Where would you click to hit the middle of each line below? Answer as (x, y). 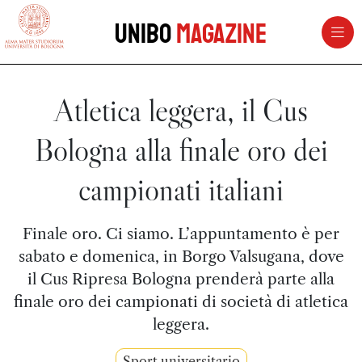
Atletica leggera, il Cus (181, 110)
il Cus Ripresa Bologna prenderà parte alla (181, 279)
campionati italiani (181, 189)
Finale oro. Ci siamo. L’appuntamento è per (181, 234)
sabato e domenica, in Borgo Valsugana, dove (181, 256)
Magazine (221, 34)
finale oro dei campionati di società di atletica (181, 301)
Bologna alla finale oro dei (181, 150)
